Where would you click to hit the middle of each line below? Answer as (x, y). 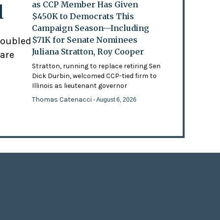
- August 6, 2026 (115, 99)
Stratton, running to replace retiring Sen (96, 66)
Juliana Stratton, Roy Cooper (88, 51)
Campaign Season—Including (91, 28)
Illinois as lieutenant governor (80, 85)
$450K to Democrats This (83, 16)
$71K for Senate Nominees (85, 40)
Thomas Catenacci (63, 99)
